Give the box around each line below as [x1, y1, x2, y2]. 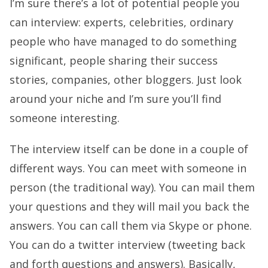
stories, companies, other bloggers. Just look [10, 72, 242, 87]
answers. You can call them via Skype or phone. [10, 218, 252, 233]
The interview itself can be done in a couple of [10, 141, 248, 156]
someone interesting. [10, 110, 120, 125]
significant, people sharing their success [10, 53, 218, 68]
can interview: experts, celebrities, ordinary [10, 14, 233, 29]
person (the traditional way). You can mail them [10, 179, 255, 194]
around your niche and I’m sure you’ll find [10, 91, 221, 106]
